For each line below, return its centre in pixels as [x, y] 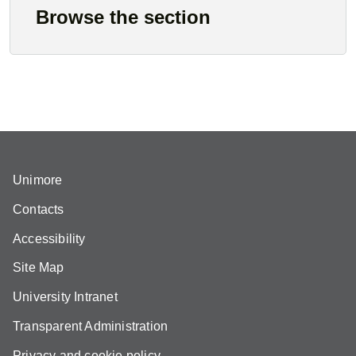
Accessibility [49, 238]
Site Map [39, 268]
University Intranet [65, 297]
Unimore [38, 180]
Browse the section [123, 17]
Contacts [39, 209]
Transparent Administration [91, 326]
